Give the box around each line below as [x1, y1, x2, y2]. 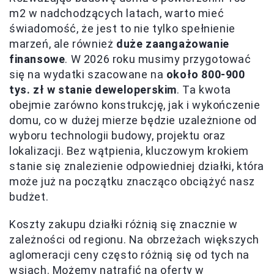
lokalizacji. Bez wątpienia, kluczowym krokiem [9, 144, 250, 158]
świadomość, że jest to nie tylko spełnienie [9, 22, 235, 35]
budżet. [9, 190, 49, 204]
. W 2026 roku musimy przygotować [65, 53, 251, 66]
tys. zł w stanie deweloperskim [9, 83, 177, 97]
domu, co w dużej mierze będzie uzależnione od [9, 114, 257, 127]
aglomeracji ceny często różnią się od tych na [9, 248, 250, 262]
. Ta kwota [177, 83, 232, 97]
